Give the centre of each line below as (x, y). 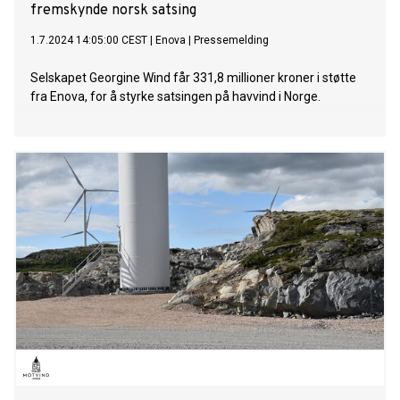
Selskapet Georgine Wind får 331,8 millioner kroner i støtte (193, 78)
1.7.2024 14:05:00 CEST (89, 41)
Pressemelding (231, 41)
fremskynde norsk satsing (113, 11)
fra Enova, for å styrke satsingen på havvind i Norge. (175, 97)
